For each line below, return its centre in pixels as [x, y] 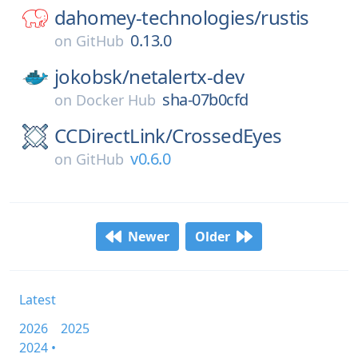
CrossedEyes [227, 135]
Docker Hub [116, 100]
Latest [38, 300]
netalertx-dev [187, 76]
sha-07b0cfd [205, 99]
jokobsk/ [92, 76]
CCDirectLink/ [113, 135]
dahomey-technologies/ [158, 17]
